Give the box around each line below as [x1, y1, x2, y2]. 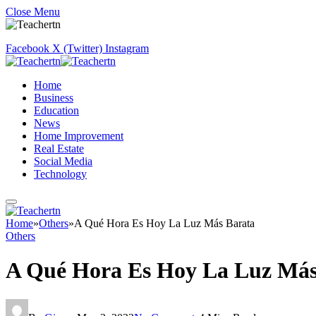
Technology [34, 168, 87, 180]
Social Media [34, 155, 92, 167]
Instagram [105, 42, 149, 54]
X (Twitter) [52, 42, 102, 54]
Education [34, 104, 79, 116]
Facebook [6, 42, 49, 54]
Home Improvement [34, 130, 123, 142]
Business [34, 92, 73, 104]
